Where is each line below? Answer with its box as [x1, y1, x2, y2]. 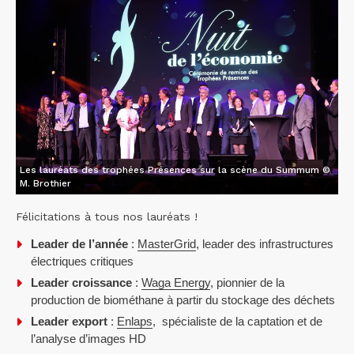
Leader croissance [31, 276, 133, 290]
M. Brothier [20, 178, 71, 190]
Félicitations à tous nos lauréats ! [16, 209, 198, 223]
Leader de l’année [31, 237, 129, 251]
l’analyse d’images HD [31, 332, 147, 346]
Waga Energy [141, 276, 211, 290]
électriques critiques [31, 254, 134, 269]
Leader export [31, 314, 108, 329]
